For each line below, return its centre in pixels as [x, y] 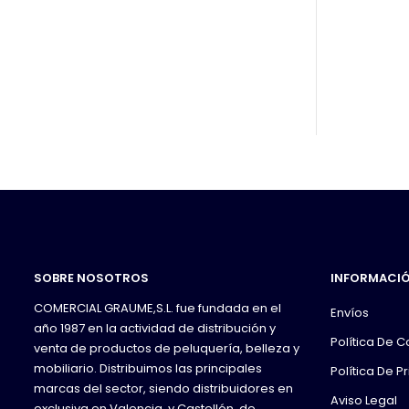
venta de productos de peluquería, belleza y [167, 349]
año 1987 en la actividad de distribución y [155, 329]
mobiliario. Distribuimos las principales [148, 369]
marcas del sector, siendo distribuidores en [163, 389]
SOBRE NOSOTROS [91, 278]
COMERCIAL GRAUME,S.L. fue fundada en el [157, 309]
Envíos [350, 313]
